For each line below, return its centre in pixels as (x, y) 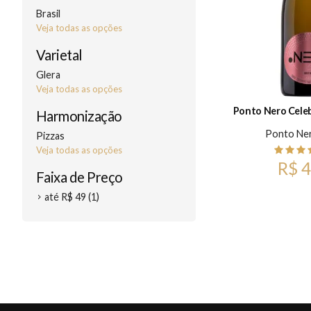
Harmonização (79, 116)
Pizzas (50, 136)
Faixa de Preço (79, 177)
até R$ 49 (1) (72, 197)
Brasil (48, 14)
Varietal (59, 55)
